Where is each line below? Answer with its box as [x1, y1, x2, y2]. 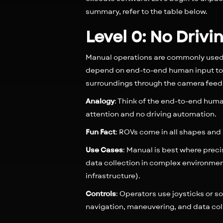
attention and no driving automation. [86, 109, 220, 119]
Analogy [86, 96, 114, 106]
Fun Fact [86, 127, 115, 137]
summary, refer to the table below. [86, 6, 208, 16]
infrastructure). [86, 171, 143, 181]
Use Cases [86, 145, 123, 155]
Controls [86, 189, 116, 199]
